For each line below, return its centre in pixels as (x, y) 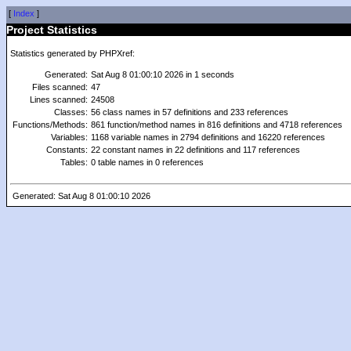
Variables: (69, 137)
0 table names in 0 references (147, 162)
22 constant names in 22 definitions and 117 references (195, 150)
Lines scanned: (59, 100)
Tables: (74, 162)
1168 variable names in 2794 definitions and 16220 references (208, 137)
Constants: (67, 150)
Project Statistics (52, 30)
